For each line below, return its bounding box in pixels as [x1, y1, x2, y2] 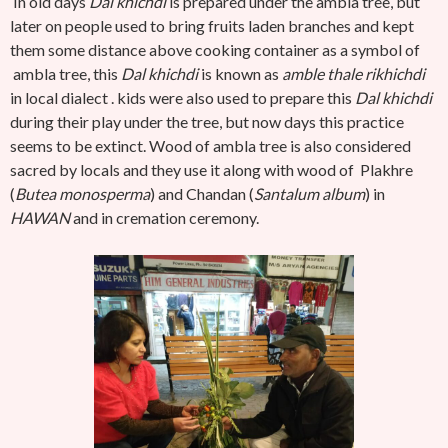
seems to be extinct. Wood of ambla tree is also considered [10, 136, 411, 155]
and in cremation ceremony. [70, 208, 259, 227]
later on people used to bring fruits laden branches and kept [10, 16, 414, 35]
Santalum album [254, 184, 365, 203]
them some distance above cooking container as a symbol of [10, 40, 420, 59]
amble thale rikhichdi [282, 64, 425, 83]
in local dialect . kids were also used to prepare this [10, 88, 352, 107]
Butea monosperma [15, 184, 150, 203]
